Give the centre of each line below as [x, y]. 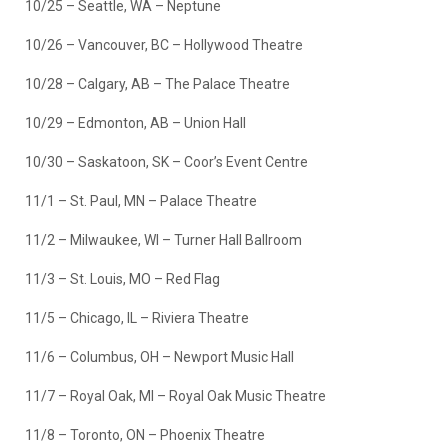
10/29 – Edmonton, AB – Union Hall [135, 122]
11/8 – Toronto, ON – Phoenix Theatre [145, 434]
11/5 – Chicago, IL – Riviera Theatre [137, 317]
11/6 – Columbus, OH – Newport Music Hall [159, 356]
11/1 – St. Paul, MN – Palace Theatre [141, 200]
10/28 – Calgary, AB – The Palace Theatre [157, 83]
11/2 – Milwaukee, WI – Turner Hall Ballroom [163, 239]
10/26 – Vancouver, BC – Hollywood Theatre [164, 44]
